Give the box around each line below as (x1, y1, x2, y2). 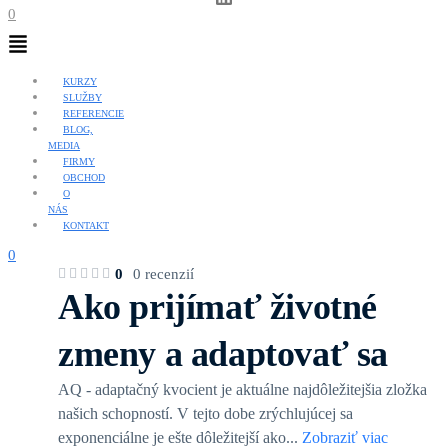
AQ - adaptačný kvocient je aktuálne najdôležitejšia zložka (58, 381, 427, 399)
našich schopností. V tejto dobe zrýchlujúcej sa (58, 405, 353, 423)
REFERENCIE (63, 108, 124, 120)
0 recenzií (133, 265, 194, 282)
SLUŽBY (63, 92, 102, 104)
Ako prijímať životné (58, 287, 378, 328)
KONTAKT (63, 220, 109, 232)
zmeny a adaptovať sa (58, 334, 389, 375)
